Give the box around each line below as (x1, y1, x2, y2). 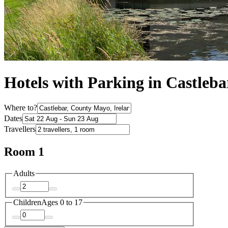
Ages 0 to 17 (41, 197, 82, 207)
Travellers (4, 125, 36, 134)
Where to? (4, 103, 37, 112)
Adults (13, 169, 35, 178)
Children (13, 197, 41, 207)
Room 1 (4, 145, 44, 159)
